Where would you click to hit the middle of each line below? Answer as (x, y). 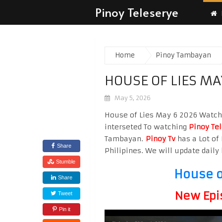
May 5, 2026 (133, 98)
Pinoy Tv (161, 139)
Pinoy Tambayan (183, 55)
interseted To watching (147, 127)
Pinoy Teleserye (137, 12)
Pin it (65, 209)
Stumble (66, 162)
